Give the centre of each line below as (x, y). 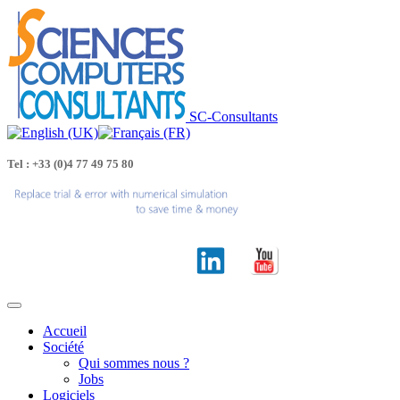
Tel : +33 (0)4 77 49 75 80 (71, 164)
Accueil (65, 331)
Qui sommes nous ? (134, 363)
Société (63, 347)
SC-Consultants (233, 117)
